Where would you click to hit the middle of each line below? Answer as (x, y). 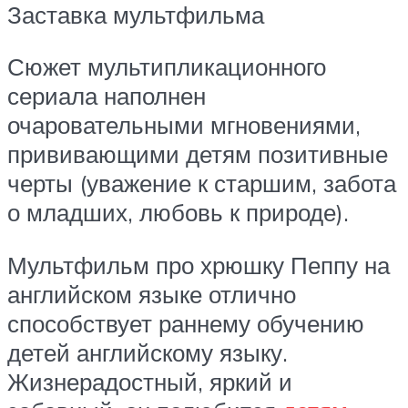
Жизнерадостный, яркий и (150, 382)
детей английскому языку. (148, 353)
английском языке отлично (152, 295)
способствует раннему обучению (186, 324)
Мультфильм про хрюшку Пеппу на (199, 265)
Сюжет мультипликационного (167, 67)
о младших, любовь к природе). (178, 213)
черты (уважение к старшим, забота (202, 184)
